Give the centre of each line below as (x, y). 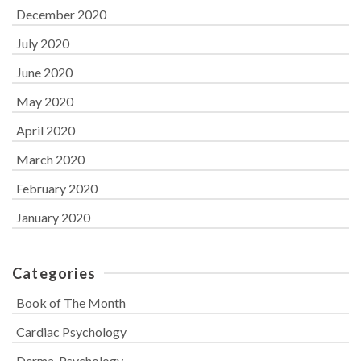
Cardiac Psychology (71, 331)
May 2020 (45, 101)
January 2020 (53, 217)
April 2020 (46, 130)
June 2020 (44, 72)
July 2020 (43, 43)
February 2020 (57, 188)
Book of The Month (71, 302)
